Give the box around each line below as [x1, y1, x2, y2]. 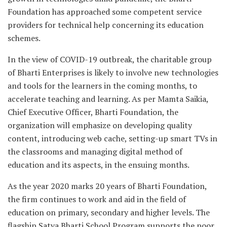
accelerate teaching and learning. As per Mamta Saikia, [8, 93, 208, 105]
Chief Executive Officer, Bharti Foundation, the [8, 106, 178, 118]
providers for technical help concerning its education [8, 19, 204, 31]
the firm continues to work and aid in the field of [8, 194, 186, 205]
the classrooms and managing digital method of [8, 146, 182, 158]
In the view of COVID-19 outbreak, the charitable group [8, 54, 212, 65]
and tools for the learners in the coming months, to [8, 80, 197, 92]
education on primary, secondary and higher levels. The [8, 207, 210, 218]
